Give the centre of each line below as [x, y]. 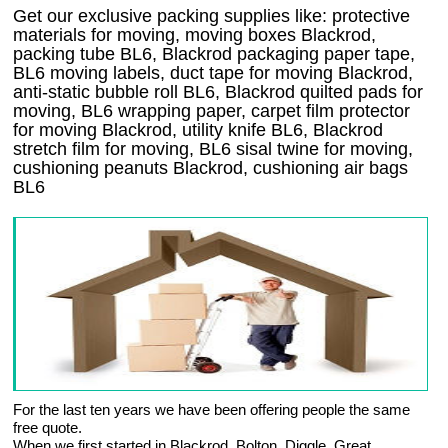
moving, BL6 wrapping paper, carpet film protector [212, 111]
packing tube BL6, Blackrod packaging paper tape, [214, 54]
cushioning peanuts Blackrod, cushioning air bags [211, 168]
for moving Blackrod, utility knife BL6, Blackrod [198, 130]
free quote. [48, 428]
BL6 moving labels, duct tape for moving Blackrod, [213, 73]
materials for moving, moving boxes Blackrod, [195, 35]
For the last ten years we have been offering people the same [212, 410]
